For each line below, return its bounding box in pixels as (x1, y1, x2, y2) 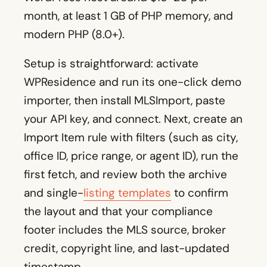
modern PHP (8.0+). (24, 27, 125, 42)
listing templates (83, 185, 171, 201)
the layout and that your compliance (24, 204, 213, 219)
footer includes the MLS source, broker (24, 222, 226, 238)
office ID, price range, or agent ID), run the (24, 148, 238, 164)
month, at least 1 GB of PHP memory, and (24, 8, 233, 24)
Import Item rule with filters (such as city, (24, 130, 238, 145)
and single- (24, 185, 83, 201)
